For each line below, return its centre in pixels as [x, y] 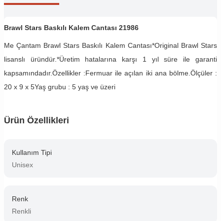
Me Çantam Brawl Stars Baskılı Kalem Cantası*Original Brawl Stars [110, 46]
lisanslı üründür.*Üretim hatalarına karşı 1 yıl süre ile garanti [110, 59]
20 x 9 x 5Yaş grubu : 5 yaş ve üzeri [60, 87]
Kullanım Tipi [32, 153]
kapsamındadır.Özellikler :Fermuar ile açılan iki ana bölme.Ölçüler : [110, 73]
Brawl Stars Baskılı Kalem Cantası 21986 [71, 28]
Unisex [22, 165]
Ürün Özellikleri [37, 121]
